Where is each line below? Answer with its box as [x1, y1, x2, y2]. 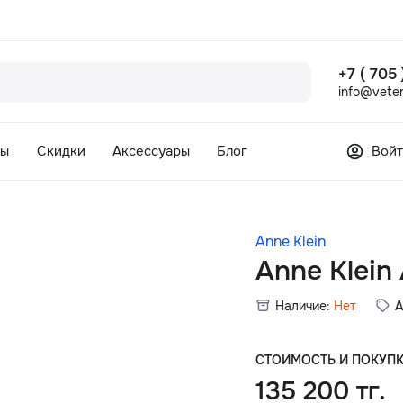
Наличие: [275, 297, 331, 314]
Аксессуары [112, 142, 190, 161]
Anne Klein [255, 232, 327, 252]
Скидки [36, 142, 85, 161]
